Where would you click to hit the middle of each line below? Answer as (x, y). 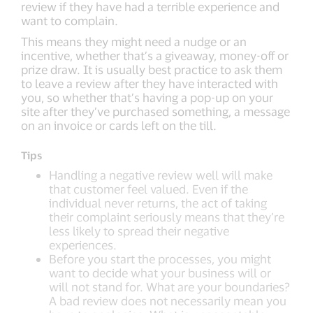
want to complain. (70, 20)
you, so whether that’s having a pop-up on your (147, 97)
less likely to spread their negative (139, 231)
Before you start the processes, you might (160, 259)
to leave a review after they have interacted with (150, 83)
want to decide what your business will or (160, 272)
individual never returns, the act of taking (158, 203)
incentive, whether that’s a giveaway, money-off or (155, 55)
